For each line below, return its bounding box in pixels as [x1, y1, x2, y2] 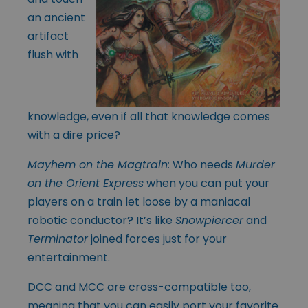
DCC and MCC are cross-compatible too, [27, 278, 251, 295]
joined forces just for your [88, 230, 227, 247]
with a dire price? [27, 126, 120, 143]
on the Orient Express [27, 175, 144, 191]
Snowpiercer [175, 212, 243, 228]
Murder [236, 156, 275, 173]
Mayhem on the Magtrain [27, 156, 168, 173]
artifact [27, 28, 69, 45]
